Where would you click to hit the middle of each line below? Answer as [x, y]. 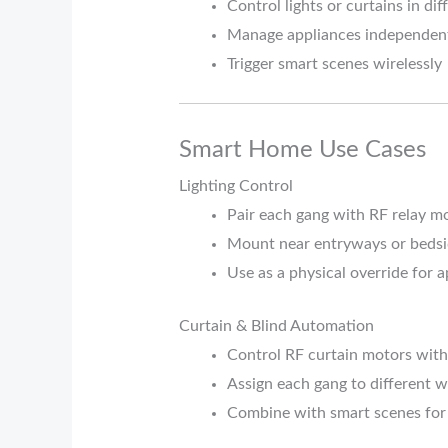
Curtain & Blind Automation [276, 325]
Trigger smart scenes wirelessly [334, 63]
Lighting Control [235, 185]
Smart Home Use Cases [302, 149]
